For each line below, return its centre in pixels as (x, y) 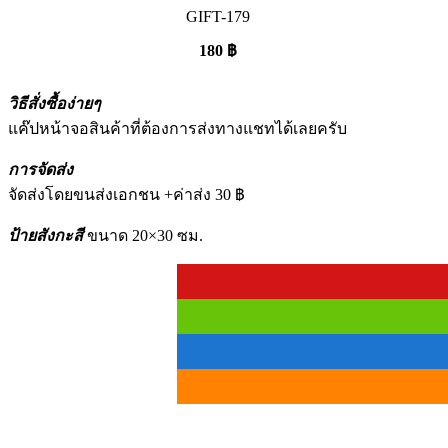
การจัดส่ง (40, 169)
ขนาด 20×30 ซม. (143, 235)
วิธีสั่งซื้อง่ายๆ (54, 103)
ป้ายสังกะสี (45, 235)
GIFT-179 (218, 16)
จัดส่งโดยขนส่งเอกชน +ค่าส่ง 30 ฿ (126, 194)
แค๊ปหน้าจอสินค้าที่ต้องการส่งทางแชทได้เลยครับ (177, 128)
